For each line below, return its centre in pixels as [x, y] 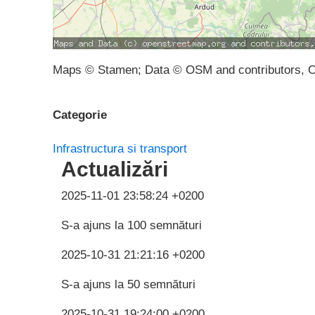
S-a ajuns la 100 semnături [131, 225]
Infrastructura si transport [120, 148]
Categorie [80, 115]
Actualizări [115, 169]
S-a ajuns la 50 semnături [128, 284]
